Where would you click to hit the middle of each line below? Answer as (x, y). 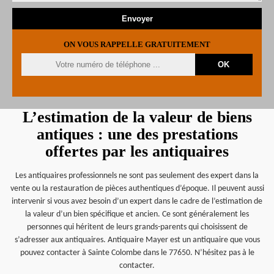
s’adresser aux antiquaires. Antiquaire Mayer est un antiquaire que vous (137, 240)
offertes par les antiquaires (137, 151)
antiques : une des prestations (137, 134)
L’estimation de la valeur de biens (137, 117)
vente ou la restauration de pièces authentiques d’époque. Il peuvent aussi (137, 189)
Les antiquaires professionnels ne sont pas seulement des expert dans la (137, 176)
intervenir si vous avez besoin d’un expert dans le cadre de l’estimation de (137, 202)
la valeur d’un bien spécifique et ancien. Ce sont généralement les (137, 214)
